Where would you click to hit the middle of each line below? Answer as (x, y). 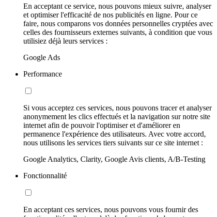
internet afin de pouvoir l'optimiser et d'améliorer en (102, 125)
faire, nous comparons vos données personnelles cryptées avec (118, 23)
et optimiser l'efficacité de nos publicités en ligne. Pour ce (110, 15)
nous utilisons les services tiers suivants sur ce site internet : (113, 142)
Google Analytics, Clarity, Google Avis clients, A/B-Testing (114, 159)
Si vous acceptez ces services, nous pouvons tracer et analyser (117, 108)
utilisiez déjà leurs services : (65, 41)
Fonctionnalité (45, 175)
